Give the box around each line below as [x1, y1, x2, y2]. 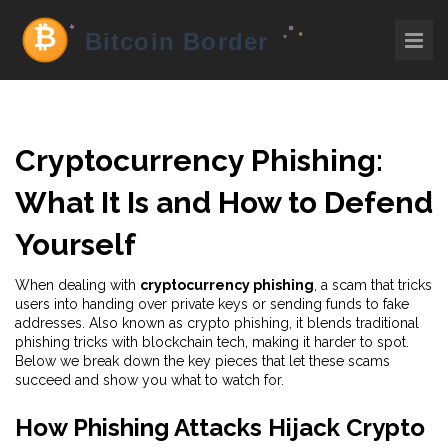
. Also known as [82, 315, 187, 331]
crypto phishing [187, 315, 289, 331]
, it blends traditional [289, 315, 419, 331]
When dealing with [15, 277, 140, 293]
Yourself [15, 227, 136, 262]
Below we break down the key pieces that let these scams [15, 353, 390, 369]
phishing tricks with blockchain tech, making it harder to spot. [15, 334, 409, 350]
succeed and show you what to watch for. [15, 372, 284, 388]
